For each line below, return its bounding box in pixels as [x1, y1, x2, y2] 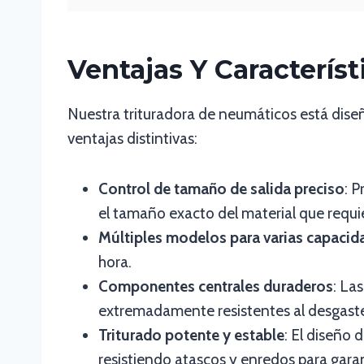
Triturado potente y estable [98, 326, 284, 344]
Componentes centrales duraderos [98, 277, 333, 296]
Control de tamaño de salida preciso [98, 180, 344, 198]
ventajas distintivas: [67, 129, 197, 148]
